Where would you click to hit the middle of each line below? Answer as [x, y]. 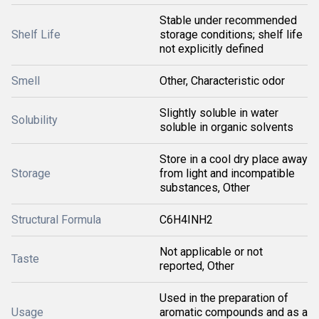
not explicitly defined [211, 49]
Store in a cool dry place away [234, 159]
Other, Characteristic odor [222, 81]
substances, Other [205, 188]
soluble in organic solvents [226, 127]
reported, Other [197, 266]
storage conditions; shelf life [231, 35]
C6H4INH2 [186, 220]
